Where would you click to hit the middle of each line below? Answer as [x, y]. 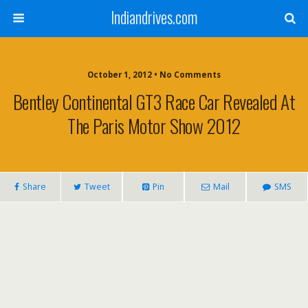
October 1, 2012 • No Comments [154, 75]
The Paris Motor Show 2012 [154, 125]
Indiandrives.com [154, 17]
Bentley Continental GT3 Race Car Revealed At [154, 101]
